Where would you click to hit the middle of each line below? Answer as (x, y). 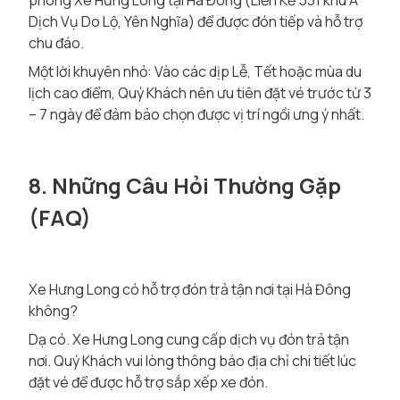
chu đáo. (56, 43)
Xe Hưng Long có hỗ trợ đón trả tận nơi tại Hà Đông (190, 289)
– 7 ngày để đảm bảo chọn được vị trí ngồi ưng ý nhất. (196, 114)
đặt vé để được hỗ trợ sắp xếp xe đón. (148, 382)
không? (53, 311)
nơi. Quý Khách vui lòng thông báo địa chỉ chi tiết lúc (192, 361)
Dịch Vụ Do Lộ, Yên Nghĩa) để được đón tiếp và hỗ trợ (196, 21)
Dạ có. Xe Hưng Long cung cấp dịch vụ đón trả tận (189, 339)
